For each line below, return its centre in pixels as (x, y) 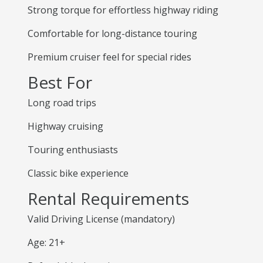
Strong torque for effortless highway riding (123, 10)
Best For (60, 82)
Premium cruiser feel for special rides (109, 57)
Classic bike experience (78, 173)
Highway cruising (65, 126)
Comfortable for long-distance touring (112, 33)
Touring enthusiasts (73, 150)
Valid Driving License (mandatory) (101, 219)
